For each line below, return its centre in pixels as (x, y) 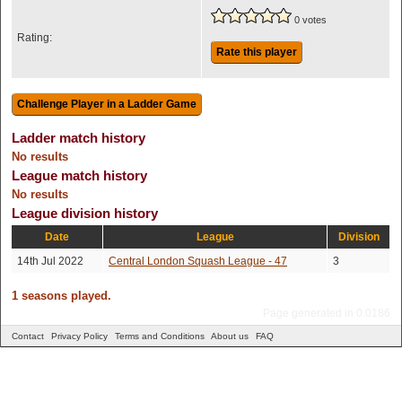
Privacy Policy (79, 336)
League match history (79, 175)
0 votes (310, 20)
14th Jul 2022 (50, 261)
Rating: (35, 38)
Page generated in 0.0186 (327, 313)
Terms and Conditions (160, 336)
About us (230, 336)
